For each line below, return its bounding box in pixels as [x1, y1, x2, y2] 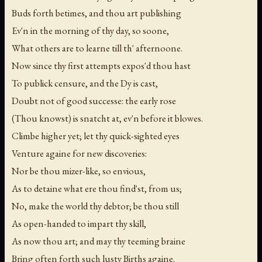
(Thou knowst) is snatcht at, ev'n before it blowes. [12, 111, 203, 125]
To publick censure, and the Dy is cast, [12, 76, 158, 89]
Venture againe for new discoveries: [12, 146, 147, 160]
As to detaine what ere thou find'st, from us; [12, 181, 182, 195]
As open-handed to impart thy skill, [12, 216, 146, 230]
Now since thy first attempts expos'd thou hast [12, 58, 191, 72]
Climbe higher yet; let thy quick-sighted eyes [12, 129, 180, 142]
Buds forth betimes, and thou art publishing [12, 6, 181, 19]
